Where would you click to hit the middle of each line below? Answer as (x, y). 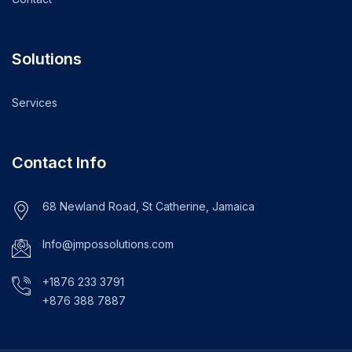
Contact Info (59, 162)
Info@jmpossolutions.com (108, 244)
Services (35, 102)
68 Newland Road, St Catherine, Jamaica (148, 206)
